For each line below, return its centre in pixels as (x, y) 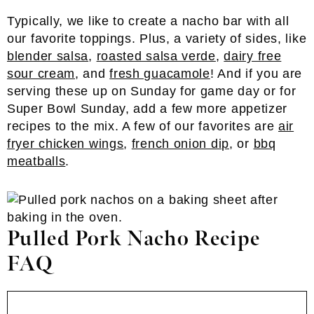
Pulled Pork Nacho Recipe (134, 239)
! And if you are (256, 74)
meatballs (36, 161)
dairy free (253, 56)
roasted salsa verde (156, 56)
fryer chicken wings (66, 144)
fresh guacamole (160, 74)
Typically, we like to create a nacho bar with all (148, 21)
